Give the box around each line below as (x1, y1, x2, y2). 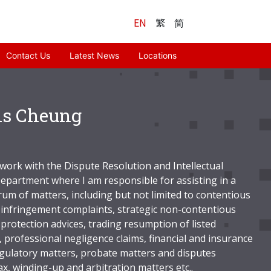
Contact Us (6, 50, 51, 61)
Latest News (70, 50, 119, 61)
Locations (138, 50, 177, 61)
